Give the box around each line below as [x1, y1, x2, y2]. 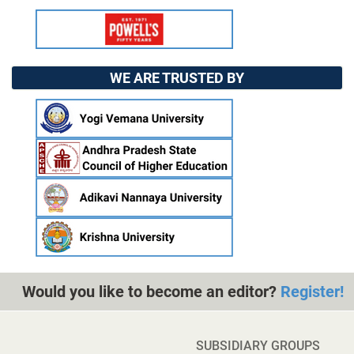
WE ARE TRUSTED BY [110, 70, 244, 87]
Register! [281, 282, 344, 302]
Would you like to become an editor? [22, 282, 281, 302]
